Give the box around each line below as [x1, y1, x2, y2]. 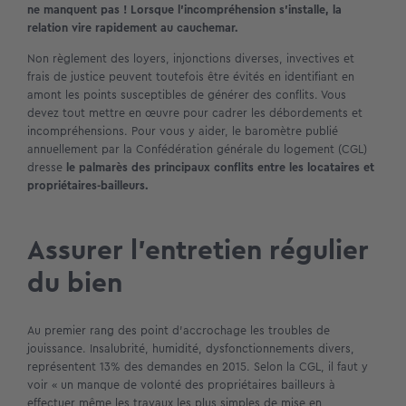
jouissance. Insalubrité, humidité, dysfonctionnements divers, [27, 339, 354, 357]
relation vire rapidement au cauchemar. [27, 18, 238, 36]
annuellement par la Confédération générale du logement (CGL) [27, 140, 367, 159]
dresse [27, 159, 63, 177]
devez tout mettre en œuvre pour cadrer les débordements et [27, 104, 362, 122]
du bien [27, 263, 122, 304]
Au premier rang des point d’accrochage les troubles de [27, 321, 330, 339]
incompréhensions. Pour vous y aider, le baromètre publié [27, 122, 338, 140]
